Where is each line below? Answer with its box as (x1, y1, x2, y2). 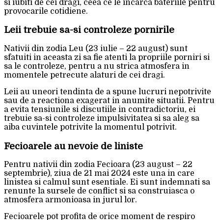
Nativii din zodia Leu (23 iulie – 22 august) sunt (4, 44, 188, 53)
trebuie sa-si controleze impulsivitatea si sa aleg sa (4, 114, 199, 123)
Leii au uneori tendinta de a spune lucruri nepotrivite (4, 87, 211, 96)
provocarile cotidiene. (4, 6, 88, 16)
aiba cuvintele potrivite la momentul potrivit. (4, 123, 177, 132)
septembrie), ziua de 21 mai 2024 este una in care (4, 169, 194, 178)
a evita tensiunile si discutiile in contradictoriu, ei (4, 105, 195, 114)
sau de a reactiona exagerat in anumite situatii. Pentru (4, 96, 215, 105)
